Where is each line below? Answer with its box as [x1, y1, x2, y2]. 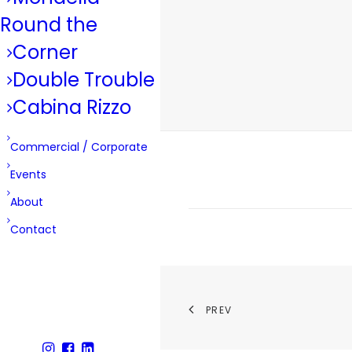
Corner [13, 39, 78, 65]
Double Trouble [13, 67, 155, 93]
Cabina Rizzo [13, 94, 131, 120]
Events [10, 167, 46, 182]
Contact [10, 222, 57, 237]
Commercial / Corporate [10, 139, 148, 155]
